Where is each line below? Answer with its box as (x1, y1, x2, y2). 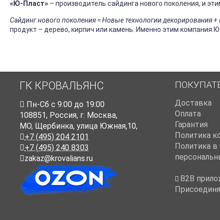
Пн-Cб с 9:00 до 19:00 (25, 100, 105, 110)
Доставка (175, 98, 212, 108)
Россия (50, 110, 77, 120)
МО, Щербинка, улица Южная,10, (20, 121, 137, 131)
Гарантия (175, 120, 208, 130)
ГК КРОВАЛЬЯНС (20, 80, 104, 92)
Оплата (175, 109, 201, 119)
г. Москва (80, 110, 116, 120)
